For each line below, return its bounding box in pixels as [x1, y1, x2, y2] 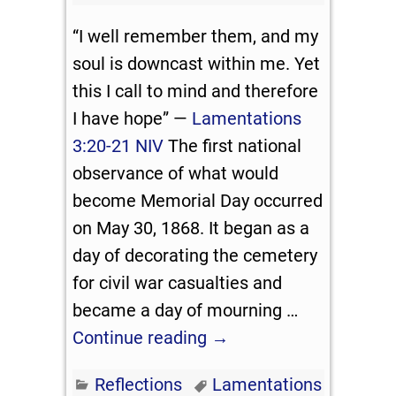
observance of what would [72, 163, 279, 185]
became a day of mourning [72, 300, 287, 322]
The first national [164, 135, 302, 157]
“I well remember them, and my [72, 26, 319, 48]
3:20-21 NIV [72, 135, 164, 157]
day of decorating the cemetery [72, 245, 318, 267]
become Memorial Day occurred [72, 190, 324, 212]
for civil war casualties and [72, 272, 283, 294]
